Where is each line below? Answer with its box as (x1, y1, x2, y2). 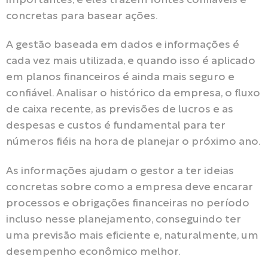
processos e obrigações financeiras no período (6, 198, 249, 209)
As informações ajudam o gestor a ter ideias (6, 166, 234, 176)
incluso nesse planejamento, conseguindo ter (6, 214, 241, 225)
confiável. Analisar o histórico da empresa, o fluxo (6, 89, 260, 99)
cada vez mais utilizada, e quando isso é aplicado (6, 56, 255, 67)
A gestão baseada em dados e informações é (6, 40, 239, 51)
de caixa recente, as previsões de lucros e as (6, 105, 233, 115)
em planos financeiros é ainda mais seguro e (6, 72, 234, 83)
